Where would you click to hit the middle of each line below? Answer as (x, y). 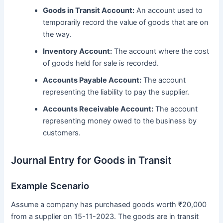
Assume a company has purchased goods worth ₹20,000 (109, 205)
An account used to (169, 11)
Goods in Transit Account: (89, 11)
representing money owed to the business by (120, 121)
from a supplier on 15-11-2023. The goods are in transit (105, 217)
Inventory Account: (78, 52)
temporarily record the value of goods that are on (126, 23)
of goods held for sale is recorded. (101, 63)
